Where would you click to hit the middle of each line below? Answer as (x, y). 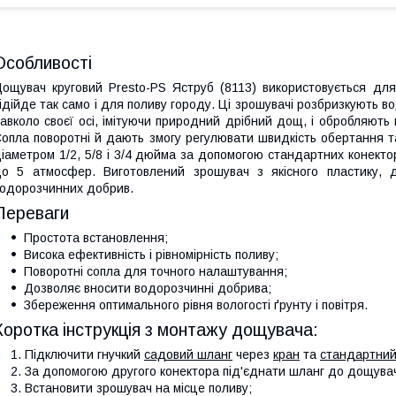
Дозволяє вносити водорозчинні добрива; (148, 288)
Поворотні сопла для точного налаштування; (156, 271)
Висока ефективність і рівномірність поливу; (151, 254)
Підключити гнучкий (84, 354)
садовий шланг (188, 354)
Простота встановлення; (96, 237)
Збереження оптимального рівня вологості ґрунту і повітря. (196, 305)
